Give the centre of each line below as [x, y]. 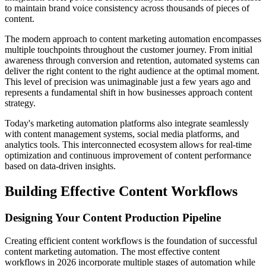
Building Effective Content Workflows [121, 191]
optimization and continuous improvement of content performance [128, 156]
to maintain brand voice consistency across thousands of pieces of [127, 8]
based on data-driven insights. [60, 166]
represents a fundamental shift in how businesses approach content [129, 93]
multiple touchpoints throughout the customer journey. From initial [129, 50]
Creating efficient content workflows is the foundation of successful [131, 240]
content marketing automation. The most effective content [112, 251]
